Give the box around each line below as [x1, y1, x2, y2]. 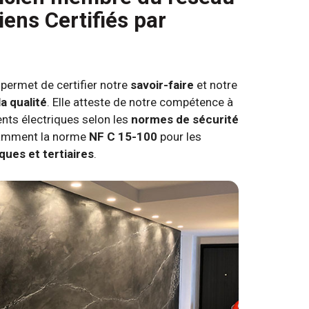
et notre [194, 78, 237, 92]
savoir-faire [130, 78, 194, 92]
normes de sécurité [131, 112, 239, 127]
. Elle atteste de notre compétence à [47, 95, 233, 110]
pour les [157, 130, 201, 144]
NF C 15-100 [89, 130, 157, 144]
